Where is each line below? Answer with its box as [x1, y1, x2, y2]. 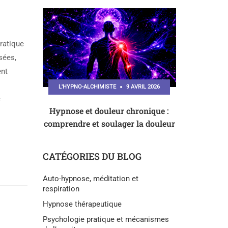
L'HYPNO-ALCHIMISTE [59, 83, 117, 91]
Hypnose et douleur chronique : [49, 105, 169, 117]
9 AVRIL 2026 [126, 83, 160, 91]
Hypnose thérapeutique [42, 199, 122, 209]
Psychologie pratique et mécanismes [42, 215, 169, 224]
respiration [42, 184, 79, 194]
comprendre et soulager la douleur [43, 118, 175, 129]
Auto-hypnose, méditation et [42, 174, 138, 184]
